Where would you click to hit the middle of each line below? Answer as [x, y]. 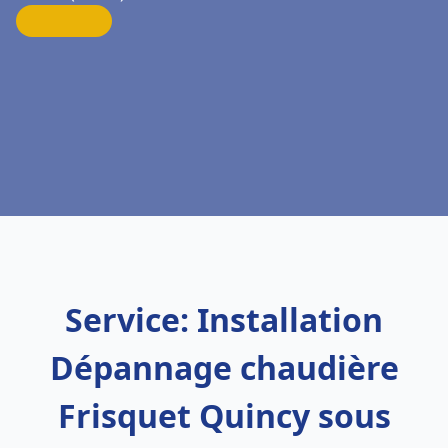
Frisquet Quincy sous [224, 415]
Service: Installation [224, 319]
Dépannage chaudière [224, 367]
